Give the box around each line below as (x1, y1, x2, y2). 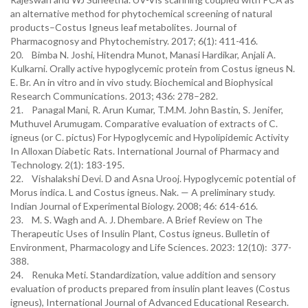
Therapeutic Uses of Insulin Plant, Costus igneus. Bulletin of (10, 228, 269, 239)
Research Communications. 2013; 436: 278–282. (10, 90, 218, 102)
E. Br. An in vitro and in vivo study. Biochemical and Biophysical (10, 76, 273, 88)
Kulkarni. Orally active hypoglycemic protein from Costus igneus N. (10, 63, 295, 74)
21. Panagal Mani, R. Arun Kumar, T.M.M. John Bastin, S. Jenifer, (10, 104, 283, 115)
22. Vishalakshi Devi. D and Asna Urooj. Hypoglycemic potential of (10, 173, 296, 184)
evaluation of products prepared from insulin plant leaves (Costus (10, 283, 290, 294)
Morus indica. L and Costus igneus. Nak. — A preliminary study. (10, 186, 275, 198)
